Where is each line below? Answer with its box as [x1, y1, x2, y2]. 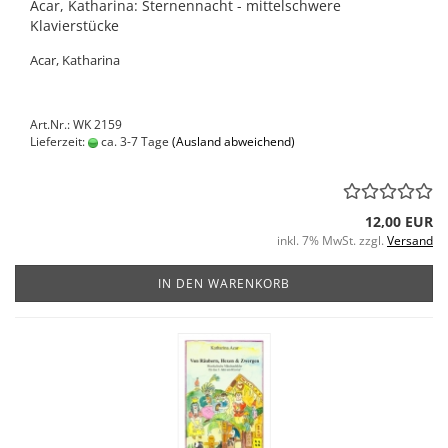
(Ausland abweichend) [172, 133, 295, 150]
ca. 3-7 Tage [98, 133, 169, 150]
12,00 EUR [365, 212, 433, 231]
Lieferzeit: [30, 133, 88, 150]
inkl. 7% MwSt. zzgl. [277, 232, 387, 249]
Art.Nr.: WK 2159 [30, 116, 122, 133]
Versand [387, 232, 433, 249]
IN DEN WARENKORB [158, 275, 290, 292]
